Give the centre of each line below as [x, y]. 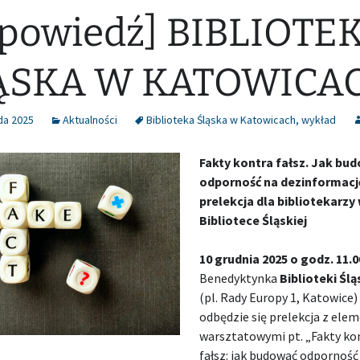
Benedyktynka [240, 278]
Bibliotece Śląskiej [254, 220]
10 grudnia [230, 259]
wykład [319, 120]
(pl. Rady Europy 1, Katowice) [279, 297]
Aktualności [90, 120]
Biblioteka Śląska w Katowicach [221, 120]
